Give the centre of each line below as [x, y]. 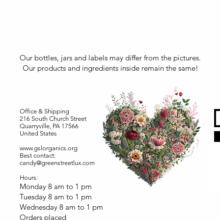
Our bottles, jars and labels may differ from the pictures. [110, 57]
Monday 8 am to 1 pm [56, 186]
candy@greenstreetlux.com [57, 163]
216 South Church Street [53, 118]
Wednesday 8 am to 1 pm [61, 207]
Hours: [29, 177]
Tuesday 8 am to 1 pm [56, 196]
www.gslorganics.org [49, 148]
